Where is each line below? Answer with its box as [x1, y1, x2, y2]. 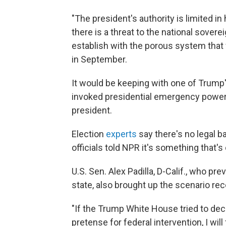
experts [106, 128, 137, 139]
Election [72, 128, 106, 139]
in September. [72, 53, 127, 65]
